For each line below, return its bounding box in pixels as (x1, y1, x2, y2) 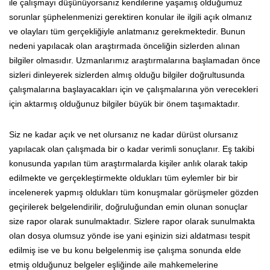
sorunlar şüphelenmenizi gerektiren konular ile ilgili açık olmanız (9, 11, 252, 22)
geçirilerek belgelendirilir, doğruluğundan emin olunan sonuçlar (9, 201, 248, 212)
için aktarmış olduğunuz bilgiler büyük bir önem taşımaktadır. (9, 98, 240, 108)
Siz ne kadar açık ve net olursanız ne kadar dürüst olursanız (9, 129, 238, 139)
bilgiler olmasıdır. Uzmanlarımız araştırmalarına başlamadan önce (9, 55, 260, 65)
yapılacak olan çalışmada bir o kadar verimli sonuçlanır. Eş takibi (9, 143, 254, 154)
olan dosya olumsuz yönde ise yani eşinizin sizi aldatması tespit (9, 230, 250, 240)
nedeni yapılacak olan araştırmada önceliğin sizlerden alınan (9, 40, 240, 51)
